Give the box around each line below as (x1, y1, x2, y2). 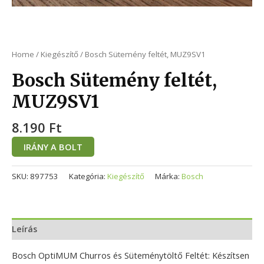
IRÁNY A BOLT (24, 141, 82, 153)
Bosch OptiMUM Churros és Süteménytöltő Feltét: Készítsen (12, 249, 249, 261)
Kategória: (69, 171, 107, 182)
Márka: (155, 171, 181, 182)
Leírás (12, 223, 37, 235)
